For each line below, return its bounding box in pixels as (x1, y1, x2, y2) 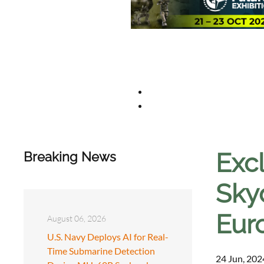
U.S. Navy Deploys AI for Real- (47, 230, 169, 242)
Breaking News (24, 148, 116, 164)
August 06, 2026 (47, 213, 106, 223)
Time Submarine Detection (47, 245, 155, 256)
